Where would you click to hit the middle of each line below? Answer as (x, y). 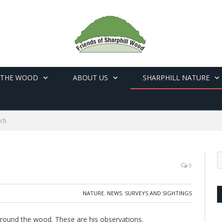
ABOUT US (90, 78)
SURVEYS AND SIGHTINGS (158, 193)
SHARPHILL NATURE (176, 78)
